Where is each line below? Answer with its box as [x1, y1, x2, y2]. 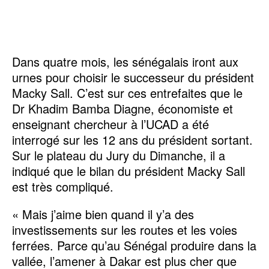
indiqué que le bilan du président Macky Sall [12, 162, 245, 180]
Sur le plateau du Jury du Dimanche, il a [12, 146, 225, 164]
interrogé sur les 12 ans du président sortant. [12, 130, 253, 148]
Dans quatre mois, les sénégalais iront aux [12, 52, 238, 70]
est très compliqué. [12, 177, 113, 195]
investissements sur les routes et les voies [12, 220, 237, 238]
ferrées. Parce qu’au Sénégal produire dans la [12, 236, 256, 254]
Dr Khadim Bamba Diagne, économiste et [12, 99, 233, 117]
